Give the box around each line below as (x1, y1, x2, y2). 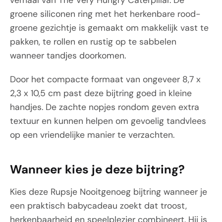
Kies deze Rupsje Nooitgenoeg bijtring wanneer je (10, 186, 207, 198)
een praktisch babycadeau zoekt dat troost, (10, 200, 187, 212)
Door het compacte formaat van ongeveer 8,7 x (10, 74, 201, 85)
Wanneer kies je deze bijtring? (10, 162, 185, 177)
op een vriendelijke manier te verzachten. (10, 129, 174, 141)
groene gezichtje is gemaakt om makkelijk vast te (10, 22, 209, 34)
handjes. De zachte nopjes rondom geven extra (10, 102, 199, 113)
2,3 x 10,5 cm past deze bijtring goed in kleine (10, 88, 192, 99)
